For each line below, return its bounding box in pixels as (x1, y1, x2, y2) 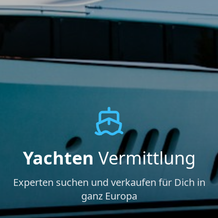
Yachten (22, 145, 94, 170)
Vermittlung (93, 145, 196, 170)
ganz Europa (81, 189, 137, 202)
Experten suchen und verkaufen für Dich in (13, 175, 205, 189)
